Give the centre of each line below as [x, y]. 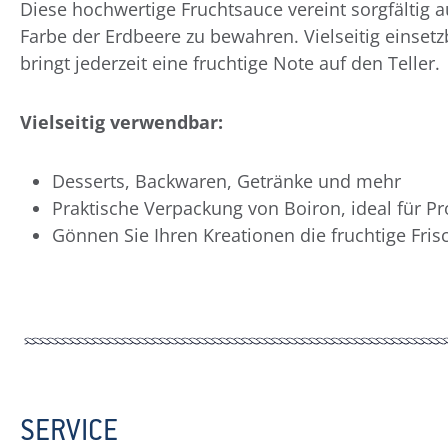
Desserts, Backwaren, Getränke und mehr [229, 180]
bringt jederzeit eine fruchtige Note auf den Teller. [232, 62]
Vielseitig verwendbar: [121, 121]
